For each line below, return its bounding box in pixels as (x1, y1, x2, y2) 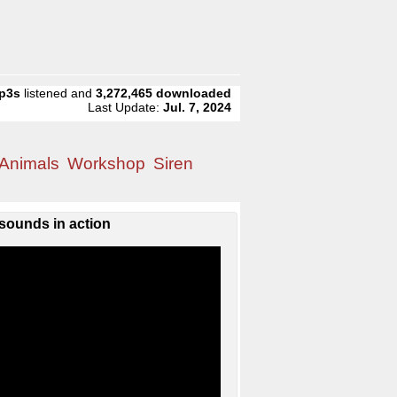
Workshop (67, 154, 145, 173)
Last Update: (88, 100, 164, 114)
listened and (20, 86, 97, 100)
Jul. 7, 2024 (163, 100, 232, 114)
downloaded (156, 86, 232, 100)
